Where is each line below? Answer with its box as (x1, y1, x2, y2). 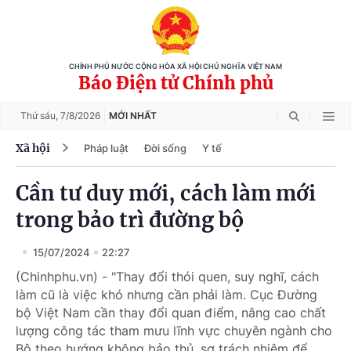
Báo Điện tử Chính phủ (78, 72, 273, 94)
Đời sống (144, 141, 186, 154)
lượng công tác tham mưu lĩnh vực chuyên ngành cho (16, 323, 332, 338)
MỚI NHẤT (109, 110, 157, 121)
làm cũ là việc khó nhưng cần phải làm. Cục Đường (16, 287, 317, 302)
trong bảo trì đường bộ (16, 207, 244, 233)
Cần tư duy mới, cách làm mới (16, 180, 316, 206)
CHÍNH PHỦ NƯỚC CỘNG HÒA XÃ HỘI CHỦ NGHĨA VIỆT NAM (69, 63, 282, 71)
